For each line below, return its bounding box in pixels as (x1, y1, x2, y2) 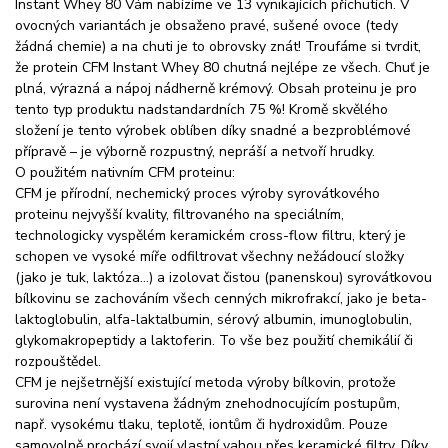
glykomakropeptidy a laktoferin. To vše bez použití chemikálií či (15, 330, 413, 350)
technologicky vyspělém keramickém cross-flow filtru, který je (15, 225, 406, 245)
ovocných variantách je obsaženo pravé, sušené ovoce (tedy (15, 15, 398, 35)
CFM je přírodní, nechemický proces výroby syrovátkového (15, 183, 380, 203)
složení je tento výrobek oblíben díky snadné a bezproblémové (15, 120, 411, 140)
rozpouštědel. (15, 351, 101, 371)
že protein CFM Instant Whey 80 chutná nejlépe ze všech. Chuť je (15, 57, 430, 77)
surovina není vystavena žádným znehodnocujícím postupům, (15, 393, 400, 413)
